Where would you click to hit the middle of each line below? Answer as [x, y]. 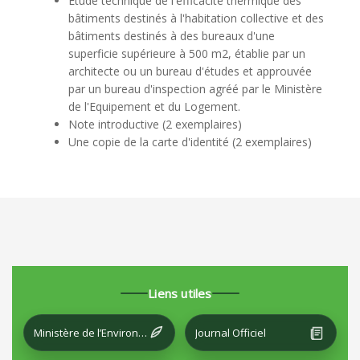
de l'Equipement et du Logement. [154, 107]
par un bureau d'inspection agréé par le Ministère [195, 89]
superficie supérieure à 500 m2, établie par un [187, 54]
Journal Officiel [231, 333]
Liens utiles [180, 294]
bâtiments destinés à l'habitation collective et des [196, 18]
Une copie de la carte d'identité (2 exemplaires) [190, 142]
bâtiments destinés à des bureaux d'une [172, 36]
